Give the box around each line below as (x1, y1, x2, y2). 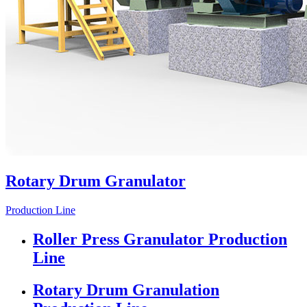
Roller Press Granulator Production (33, 230, 287, 248)
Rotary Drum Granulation (33, 280, 219, 299)
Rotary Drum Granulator (5, 171, 186, 190)
